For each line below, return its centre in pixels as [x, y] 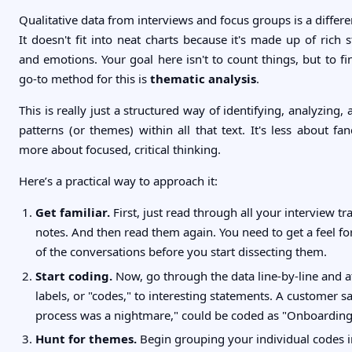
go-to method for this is [84, 79]
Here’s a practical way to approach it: [118, 181]
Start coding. [74, 275]
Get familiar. [73, 213]
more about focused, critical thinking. [120, 150]
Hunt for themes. [86, 338]
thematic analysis [203, 79]
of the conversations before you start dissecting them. [181, 252]
